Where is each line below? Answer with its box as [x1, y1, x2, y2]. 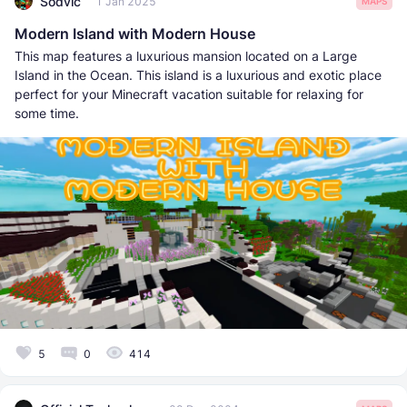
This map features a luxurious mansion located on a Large [15, 48, 357, 65]
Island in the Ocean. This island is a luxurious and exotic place [15, 67, 382, 84]
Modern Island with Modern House [15, 25, 255, 44]
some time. [15, 105, 79, 122]
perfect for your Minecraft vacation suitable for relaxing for [15, 86, 363, 103]
